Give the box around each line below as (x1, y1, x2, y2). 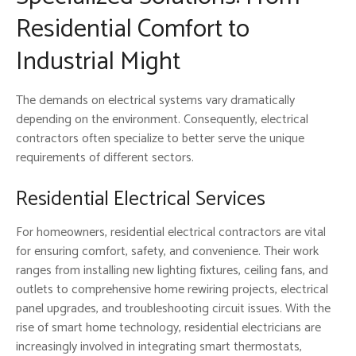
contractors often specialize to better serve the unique (16, 127, 304, 149)
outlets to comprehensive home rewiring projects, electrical (16, 278, 328, 300)
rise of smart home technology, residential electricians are (16, 316, 321, 339)
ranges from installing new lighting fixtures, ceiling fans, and (16, 259, 328, 281)
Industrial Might (16, 41, 180, 83)
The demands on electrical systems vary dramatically (16, 89, 295, 111)
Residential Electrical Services (16, 182, 265, 216)
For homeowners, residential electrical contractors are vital (16, 221, 326, 243)
